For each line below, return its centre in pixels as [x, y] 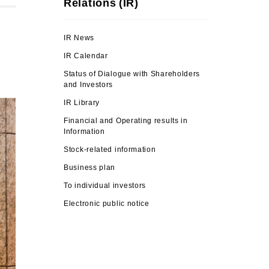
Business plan [90, 167]
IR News [79, 37]
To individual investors [105, 185]
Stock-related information [110, 149]
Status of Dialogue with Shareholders [132, 73]
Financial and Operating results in [126, 120]
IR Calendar [86, 55]
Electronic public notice [107, 203]
